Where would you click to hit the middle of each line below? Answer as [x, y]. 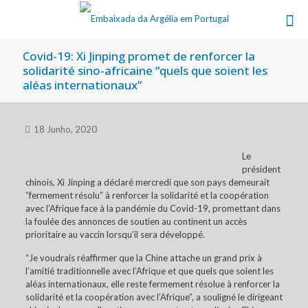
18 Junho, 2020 [65, 129]
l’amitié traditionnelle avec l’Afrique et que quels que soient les [149, 271]
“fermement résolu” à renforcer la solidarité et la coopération [147, 195]
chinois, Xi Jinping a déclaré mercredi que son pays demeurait [147, 182]
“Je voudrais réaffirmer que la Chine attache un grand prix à [143, 258]
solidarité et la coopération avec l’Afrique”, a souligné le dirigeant [154, 297]
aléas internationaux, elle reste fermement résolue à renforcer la [152, 284]
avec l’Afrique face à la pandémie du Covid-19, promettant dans [153, 208]
